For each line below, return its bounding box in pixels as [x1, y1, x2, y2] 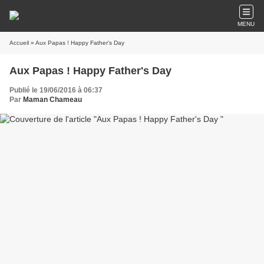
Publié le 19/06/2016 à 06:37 [9, 86, 103, 94]
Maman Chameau [23, 95, 82, 104]
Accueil [9, 39, 29, 46]
